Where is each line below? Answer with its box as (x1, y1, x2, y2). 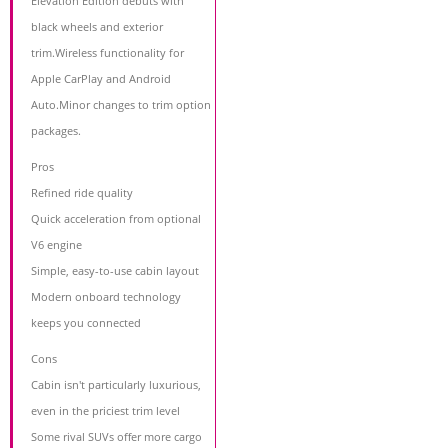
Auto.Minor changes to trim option (31, 96, 211, 112)
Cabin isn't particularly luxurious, (31, 376, 201, 392)
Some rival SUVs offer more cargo (31, 428, 202, 444)
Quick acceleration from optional (31, 210, 201, 226)
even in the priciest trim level (31, 402, 180, 418)
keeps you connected (31, 314, 141, 330)
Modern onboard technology (31, 288, 181, 304)
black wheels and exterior (31, 18, 163, 34)
